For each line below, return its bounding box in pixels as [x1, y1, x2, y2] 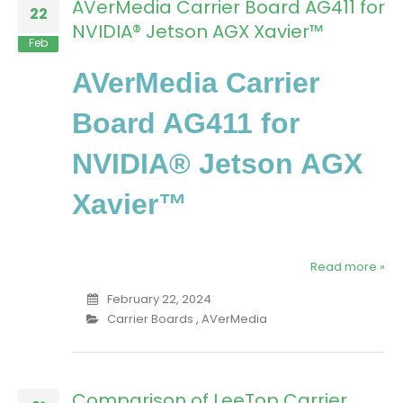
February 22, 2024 [106, 291, 211, 309]
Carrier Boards [106, 310, 193, 328]
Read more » [310, 258, 385, 276]
